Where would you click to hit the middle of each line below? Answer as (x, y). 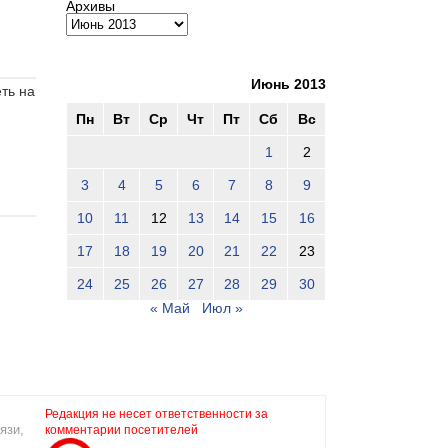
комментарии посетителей (121, 429)
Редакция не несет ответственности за (156, 413)
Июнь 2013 (288, 83)
